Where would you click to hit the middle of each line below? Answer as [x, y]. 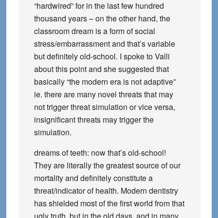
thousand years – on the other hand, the [102, 18]
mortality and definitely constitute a [93, 178]
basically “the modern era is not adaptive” [105, 82]
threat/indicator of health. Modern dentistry [106, 191]
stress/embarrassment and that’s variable [104, 44]
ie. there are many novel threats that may [103, 94]
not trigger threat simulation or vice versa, [104, 107]
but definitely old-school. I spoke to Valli [102, 56]
